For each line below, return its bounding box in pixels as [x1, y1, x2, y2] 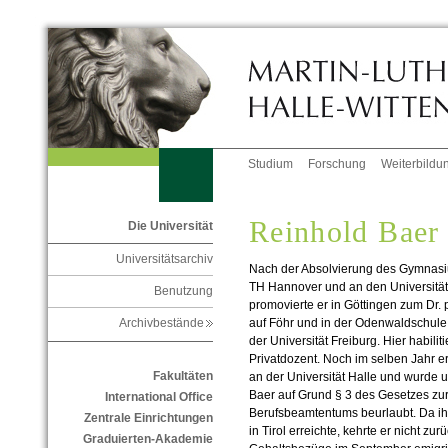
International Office [104, 390, 213, 405]
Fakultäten [152, 369, 213, 384]
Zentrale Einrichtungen [83, 411, 213, 426]
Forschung [308, 157, 367, 172]
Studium [248, 157, 294, 172]
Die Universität [127, 219, 213, 234]
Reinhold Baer [248, 215, 440, 249]
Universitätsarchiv [115, 252, 213, 267]
